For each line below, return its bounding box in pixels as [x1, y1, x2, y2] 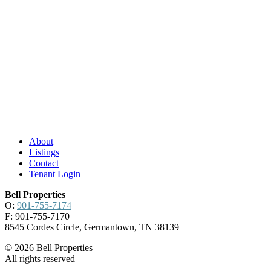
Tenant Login [29, 168, 80, 179]
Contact [29, 157, 59, 168]
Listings [29, 146, 59, 157]
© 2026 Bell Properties [5, 242, 93, 253]
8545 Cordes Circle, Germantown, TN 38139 [5, 221, 179, 232]
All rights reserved [5, 253, 75, 264]
